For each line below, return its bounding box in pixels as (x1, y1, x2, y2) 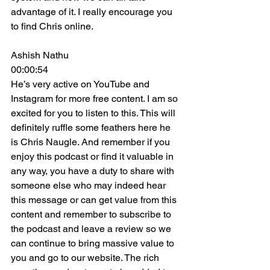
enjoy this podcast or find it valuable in (11, 151, 176, 162)
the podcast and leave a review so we (11, 223, 174, 234)
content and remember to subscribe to (11, 209, 174, 220)
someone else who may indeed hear (11, 180, 168, 191)
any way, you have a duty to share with (11, 165, 177, 177)
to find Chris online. (11, 20, 93, 32)
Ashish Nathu (11, 49, 69, 61)
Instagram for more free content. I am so (11, 93, 180, 104)
